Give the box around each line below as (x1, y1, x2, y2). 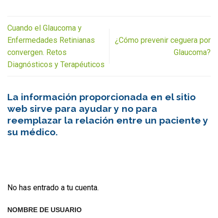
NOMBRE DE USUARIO (7, 205, 82, 214)
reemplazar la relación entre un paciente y (7, 114, 208, 126)
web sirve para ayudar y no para (7, 103, 157, 114)
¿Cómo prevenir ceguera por (115, 35, 211, 45)
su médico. (7, 126, 58, 137)
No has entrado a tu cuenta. (7, 182, 99, 192)
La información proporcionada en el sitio (7, 91, 196, 102)
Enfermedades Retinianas (7, 35, 95, 45)
